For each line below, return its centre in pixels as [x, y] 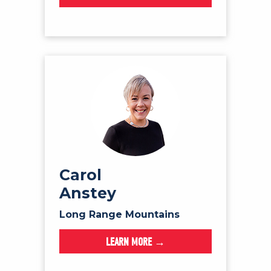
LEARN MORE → [135, 243]
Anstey [88, 193]
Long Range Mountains [119, 215]
